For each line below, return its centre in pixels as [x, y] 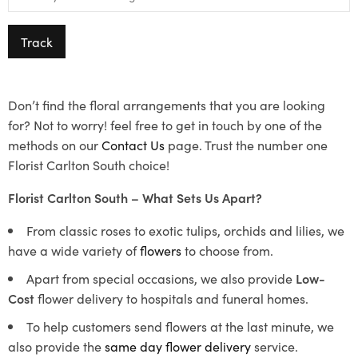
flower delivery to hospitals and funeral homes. [171, 298]
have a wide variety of [74, 250]
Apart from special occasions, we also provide [161, 278]
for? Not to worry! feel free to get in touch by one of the [165, 125]
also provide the [56, 346]
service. [274, 346]
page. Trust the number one [246, 145]
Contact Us [133, 145]
